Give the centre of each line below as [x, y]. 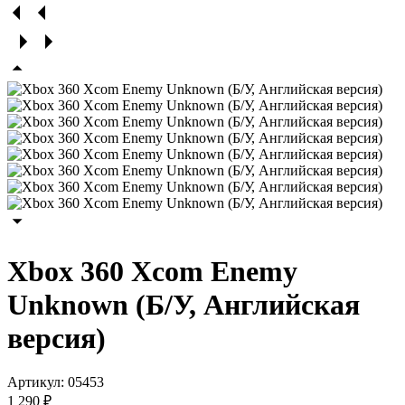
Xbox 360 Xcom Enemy [152, 271]
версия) [57, 338]
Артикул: [38, 382]
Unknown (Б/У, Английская [184, 304]
